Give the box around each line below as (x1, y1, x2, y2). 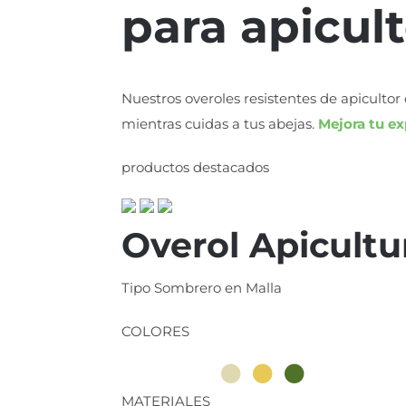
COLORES (121, 322, 190, 340)
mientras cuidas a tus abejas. (121, 115, 319, 133)
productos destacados (121, 159, 270, 177)
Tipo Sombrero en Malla (121, 278, 283, 296)
